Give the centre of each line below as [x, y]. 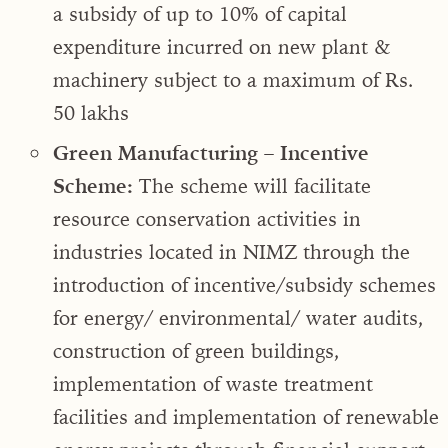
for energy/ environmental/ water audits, [238, 317]
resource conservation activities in [207, 218]
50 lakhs [91, 112]
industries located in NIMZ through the [231, 251]
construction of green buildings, [196, 350]
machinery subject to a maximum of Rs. [233, 79]
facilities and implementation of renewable [246, 416]
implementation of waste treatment [213, 383]
